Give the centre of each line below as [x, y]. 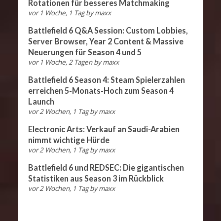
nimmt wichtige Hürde [69, 140]
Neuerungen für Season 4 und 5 [85, 52]
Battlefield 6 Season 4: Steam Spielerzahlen [106, 79]
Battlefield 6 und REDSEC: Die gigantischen [106, 167]
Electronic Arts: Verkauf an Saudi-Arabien [104, 129]
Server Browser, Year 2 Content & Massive [106, 41]
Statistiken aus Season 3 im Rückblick [96, 178]
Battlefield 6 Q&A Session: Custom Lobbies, [108, 30]
